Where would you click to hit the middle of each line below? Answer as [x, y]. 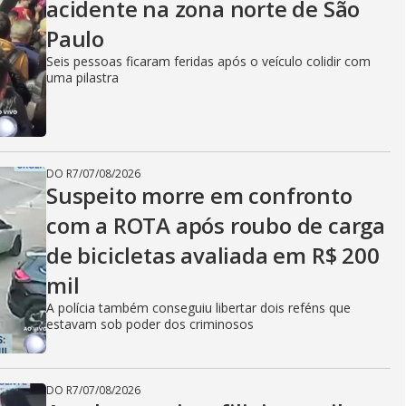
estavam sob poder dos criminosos [150, 324]
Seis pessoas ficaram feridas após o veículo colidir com [208, 61]
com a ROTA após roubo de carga [216, 225]
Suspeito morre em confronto [199, 195]
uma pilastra [82, 77]
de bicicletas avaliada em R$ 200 [213, 255]
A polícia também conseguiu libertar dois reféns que [198, 308]
